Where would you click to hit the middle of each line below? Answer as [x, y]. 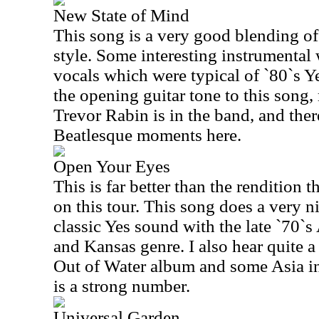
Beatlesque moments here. [147, 135]
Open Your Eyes [112, 166]
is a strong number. [122, 286]
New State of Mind [121, 15]
